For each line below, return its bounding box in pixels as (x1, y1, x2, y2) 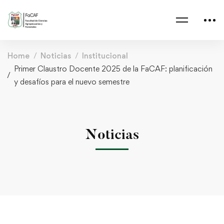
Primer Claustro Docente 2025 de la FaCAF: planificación (14, 64, 212, 73)
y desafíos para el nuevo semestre (14, 77, 129, 86)
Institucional (82, 51, 128, 60)
